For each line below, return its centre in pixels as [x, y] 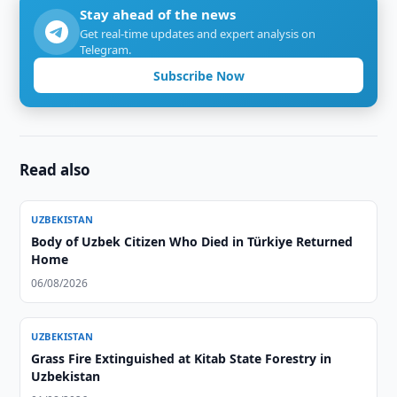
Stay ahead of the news [158, 14]
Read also [55, 170]
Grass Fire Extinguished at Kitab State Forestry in [182, 358]
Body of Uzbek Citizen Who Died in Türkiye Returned [192, 241]
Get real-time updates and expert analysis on [198, 34]
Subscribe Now [198, 75]
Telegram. [106, 50]
